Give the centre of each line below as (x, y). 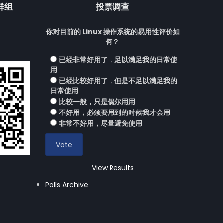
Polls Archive (67, 185)
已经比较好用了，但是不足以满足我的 (118, 81)
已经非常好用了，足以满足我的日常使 (118, 60)
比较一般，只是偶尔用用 (97, 102)
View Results (112, 168)
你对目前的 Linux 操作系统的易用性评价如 (112, 32)
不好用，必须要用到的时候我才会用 (114, 113)
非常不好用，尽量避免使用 (101, 124)
